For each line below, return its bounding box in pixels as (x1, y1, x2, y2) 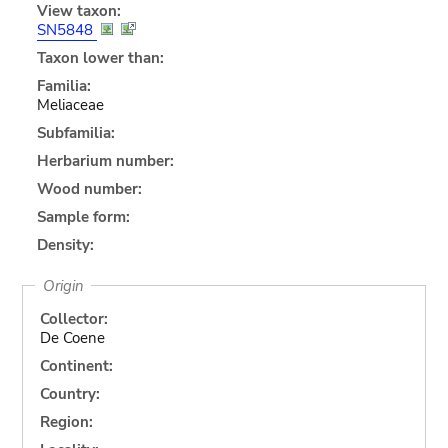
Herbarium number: (36, 150, 174, 171)
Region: (39, 411, 93, 432)
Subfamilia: (36, 122, 115, 143)
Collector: (39, 308, 108, 329)
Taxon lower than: (36, 47, 164, 68)
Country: (39, 383, 100, 404)
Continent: (39, 355, 113, 376)
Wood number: (36, 178, 142, 199)
